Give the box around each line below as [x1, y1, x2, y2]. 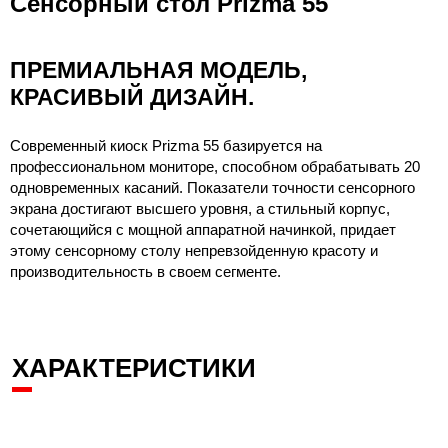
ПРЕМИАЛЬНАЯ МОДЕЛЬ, [10, 57, 307, 83]
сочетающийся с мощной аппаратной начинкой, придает [10, 221, 396, 238]
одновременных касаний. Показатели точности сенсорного [10, 179, 415, 196]
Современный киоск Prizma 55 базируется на [10, 137, 322, 154]
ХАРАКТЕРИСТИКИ [12, 353, 256, 383]
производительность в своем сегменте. [10, 263, 281, 280]
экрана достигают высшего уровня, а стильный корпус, [10, 200, 390, 217]
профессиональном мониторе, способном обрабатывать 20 [10, 158, 420, 175]
